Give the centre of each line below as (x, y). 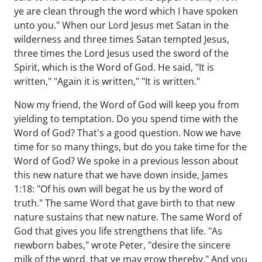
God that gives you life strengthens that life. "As (118, 231)
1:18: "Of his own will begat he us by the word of (118, 189)
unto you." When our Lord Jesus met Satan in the (121, 25)
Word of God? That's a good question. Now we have (127, 133)
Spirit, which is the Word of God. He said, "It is (114, 67)
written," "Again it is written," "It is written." (108, 81)
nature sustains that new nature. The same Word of (128, 217)
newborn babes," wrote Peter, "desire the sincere (122, 245)
